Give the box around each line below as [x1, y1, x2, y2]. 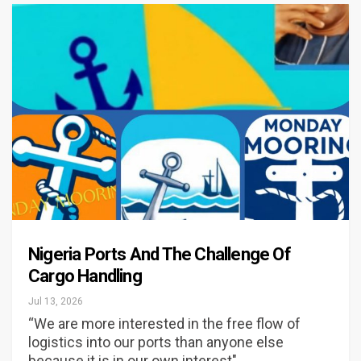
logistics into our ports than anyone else [28, 333, 284, 351]
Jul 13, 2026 [28, 295, 83, 307]
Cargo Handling [28, 265, 142, 286]
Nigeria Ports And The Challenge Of [28, 243, 291, 264]
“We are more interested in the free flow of [28, 314, 301, 332]
